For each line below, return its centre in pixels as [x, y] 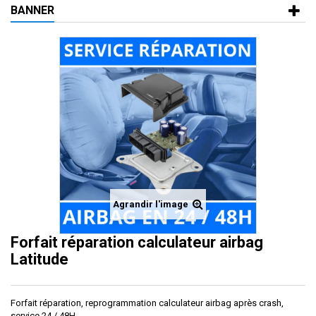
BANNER [32, 10]
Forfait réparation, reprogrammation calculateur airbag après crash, [147, 303]
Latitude [39, 259]
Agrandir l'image [151, 204]
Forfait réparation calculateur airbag [137, 242]
